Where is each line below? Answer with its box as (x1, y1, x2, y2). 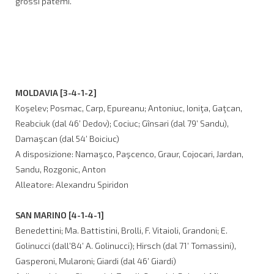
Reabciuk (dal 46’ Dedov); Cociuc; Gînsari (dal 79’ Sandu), (15, 117, 229, 128)
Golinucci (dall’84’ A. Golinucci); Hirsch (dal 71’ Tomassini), (15, 240, 236, 251)
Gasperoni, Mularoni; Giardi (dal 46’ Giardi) (15, 255, 176, 266)
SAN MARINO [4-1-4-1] (15, 209, 104, 220)
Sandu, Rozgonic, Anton (15, 163, 106, 174)
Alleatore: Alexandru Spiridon (15, 179, 128, 190)
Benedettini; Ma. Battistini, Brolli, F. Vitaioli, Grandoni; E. (15, 224, 228, 235)
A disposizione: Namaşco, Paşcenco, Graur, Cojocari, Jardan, (15, 148, 243, 159)
